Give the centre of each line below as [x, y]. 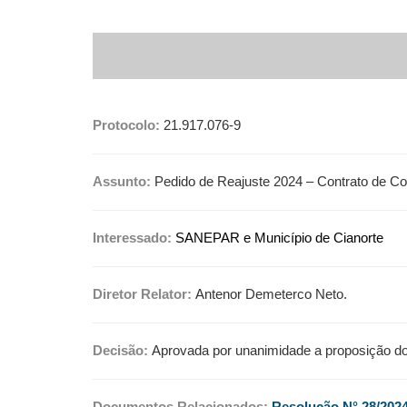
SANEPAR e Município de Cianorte [279, 238]
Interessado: [134, 238]
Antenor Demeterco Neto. [271, 294]
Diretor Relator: [144, 294]
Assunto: [124, 182]
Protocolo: [126, 125]
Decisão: [122, 351]
